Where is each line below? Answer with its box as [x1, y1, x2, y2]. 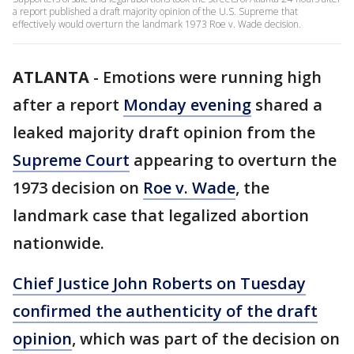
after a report [13, 94, 123, 115]
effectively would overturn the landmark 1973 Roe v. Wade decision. [13, 17, 301, 31]
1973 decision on [13, 177, 143, 198]
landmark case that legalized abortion [13, 205, 309, 226]
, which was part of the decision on [72, 328, 340, 349]
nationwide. [13, 232, 104, 254]
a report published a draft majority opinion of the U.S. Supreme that [13, 5, 298, 18]
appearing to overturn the [130, 149, 337, 171]
